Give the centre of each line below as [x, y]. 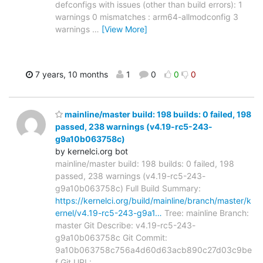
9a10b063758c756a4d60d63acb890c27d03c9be [154, 249]
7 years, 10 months [70, 75]
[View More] [124, 29]
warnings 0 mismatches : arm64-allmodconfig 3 [147, 17]
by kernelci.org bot [92, 151]
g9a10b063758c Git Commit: [111, 237]
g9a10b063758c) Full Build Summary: [128, 188]
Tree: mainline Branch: [205, 213]
